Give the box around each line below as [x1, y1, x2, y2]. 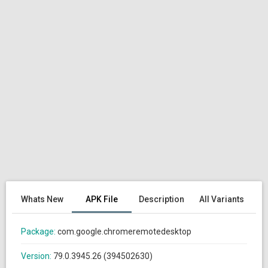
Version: [21, 251, 53, 261]
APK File [86, 194, 118, 204]
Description [139, 194, 184, 204]
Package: [21, 227, 57, 236]
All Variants [199, 194, 244, 204]
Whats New [20, 194, 63, 204]
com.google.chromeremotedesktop [57, 227, 191, 236]
